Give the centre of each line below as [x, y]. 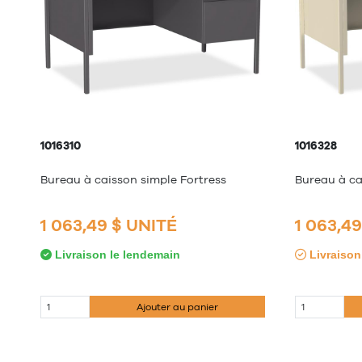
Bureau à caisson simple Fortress [133, 179]
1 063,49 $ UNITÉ [109, 225]
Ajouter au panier [178, 307]
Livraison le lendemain [116, 255]
